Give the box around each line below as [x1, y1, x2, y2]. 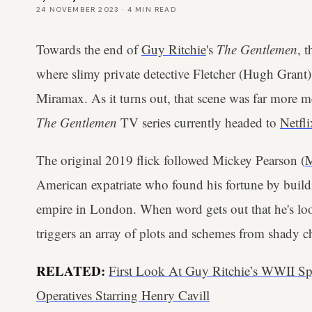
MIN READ [132, 5, 176, 14]
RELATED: [36, 261, 109, 280]
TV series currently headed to [120, 114, 280, 131]
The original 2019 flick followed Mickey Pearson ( [36, 151, 305, 169]
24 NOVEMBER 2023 [36, 5, 120, 14]
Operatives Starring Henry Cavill [36, 286, 210, 304]
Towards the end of [36, 40, 141, 58]
